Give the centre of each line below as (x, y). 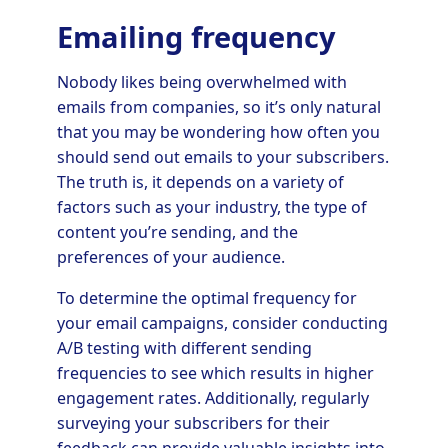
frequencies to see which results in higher (215, 372)
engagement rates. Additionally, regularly (212, 397)
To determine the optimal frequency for (206, 297)
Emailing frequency (195, 36)
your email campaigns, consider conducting (222, 322)
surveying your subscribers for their (193, 422)
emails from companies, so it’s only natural (218, 106)
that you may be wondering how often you (218, 131)
